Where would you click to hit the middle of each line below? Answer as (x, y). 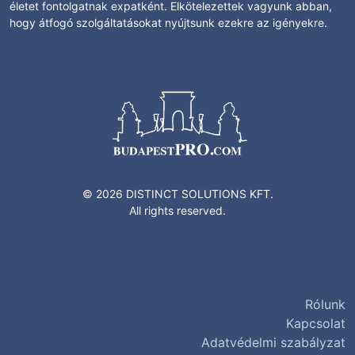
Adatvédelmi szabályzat (273, 342)
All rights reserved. (177, 210)
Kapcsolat (316, 323)
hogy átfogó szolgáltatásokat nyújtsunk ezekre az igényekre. (168, 22)
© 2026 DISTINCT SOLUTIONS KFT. (177, 193)
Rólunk (325, 304)
